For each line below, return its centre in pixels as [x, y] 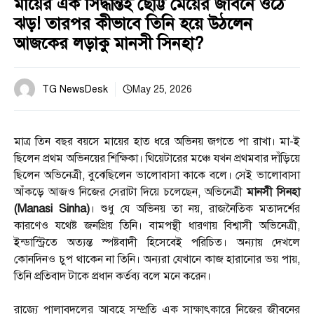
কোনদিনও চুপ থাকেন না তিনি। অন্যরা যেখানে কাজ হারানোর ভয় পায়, [157, 260]
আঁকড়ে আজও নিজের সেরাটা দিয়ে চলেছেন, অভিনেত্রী [130, 192]
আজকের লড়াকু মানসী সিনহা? [109, 44]
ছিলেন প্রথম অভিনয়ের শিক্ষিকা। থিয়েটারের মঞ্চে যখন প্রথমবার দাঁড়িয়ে [157, 159]
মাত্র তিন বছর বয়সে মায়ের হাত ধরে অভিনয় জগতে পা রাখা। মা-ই [157, 142]
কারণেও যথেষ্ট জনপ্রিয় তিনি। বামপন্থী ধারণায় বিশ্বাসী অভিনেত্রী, [157, 226]
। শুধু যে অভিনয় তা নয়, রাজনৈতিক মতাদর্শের [195, 209]
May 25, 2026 [162, 89]
